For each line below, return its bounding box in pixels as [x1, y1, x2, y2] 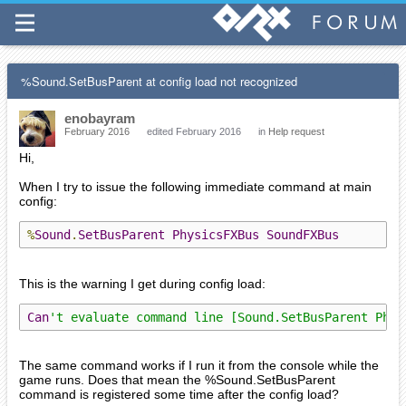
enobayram [64, 111, 135, 126]
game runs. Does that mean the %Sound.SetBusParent [19, 372, 335, 388]
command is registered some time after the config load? [19, 387, 339, 402]
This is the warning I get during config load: [19, 275, 266, 291]
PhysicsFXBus [172, 227, 259, 243]
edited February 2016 [147, 126, 241, 137]
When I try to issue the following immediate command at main [19, 179, 372, 194]
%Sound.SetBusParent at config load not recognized [21, 72, 297, 90]
